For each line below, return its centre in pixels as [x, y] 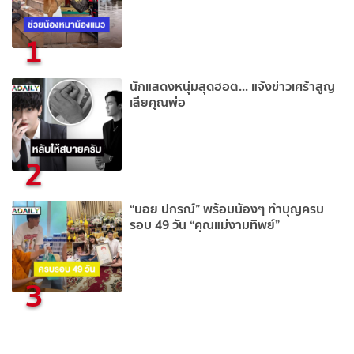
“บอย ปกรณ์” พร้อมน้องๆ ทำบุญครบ [227, 208]
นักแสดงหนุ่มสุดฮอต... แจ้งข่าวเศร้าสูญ [233, 86]
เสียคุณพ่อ [158, 102]
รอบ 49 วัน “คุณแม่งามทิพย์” [205, 224]
